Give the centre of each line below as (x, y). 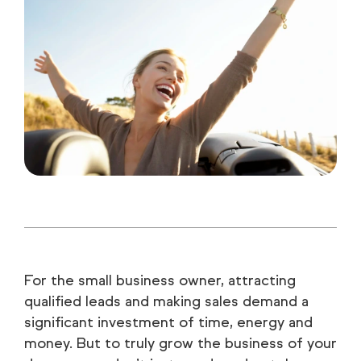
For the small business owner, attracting (160, 280)
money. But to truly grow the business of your (180, 343)
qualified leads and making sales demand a (166, 301)
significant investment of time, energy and (168, 322)
